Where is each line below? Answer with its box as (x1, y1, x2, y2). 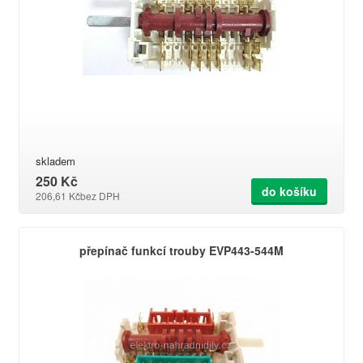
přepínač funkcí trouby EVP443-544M (79, 242, 284, 258)
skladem (36, 153, 75, 169)
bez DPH (80, 189, 120, 203)
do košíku (262, 183, 317, 199)
